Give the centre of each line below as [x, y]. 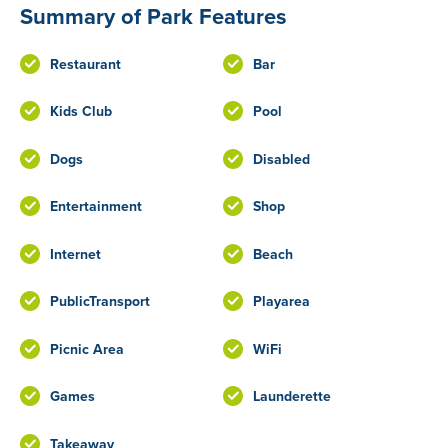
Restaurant [85, 63]
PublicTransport [100, 301]
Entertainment [96, 206]
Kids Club [81, 111]
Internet [75, 253]
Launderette [291, 396]
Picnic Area [87, 348]
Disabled [281, 158]
